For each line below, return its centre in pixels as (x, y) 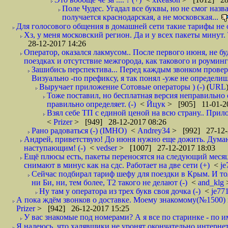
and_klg (212, 182)
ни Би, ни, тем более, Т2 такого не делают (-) (109, 182)
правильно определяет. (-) (91, 104)
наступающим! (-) (55, 148)
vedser (108, 148)
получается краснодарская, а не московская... (140, 17)
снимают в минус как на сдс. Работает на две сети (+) (117, 165)
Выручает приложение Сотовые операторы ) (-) (122, 87)
